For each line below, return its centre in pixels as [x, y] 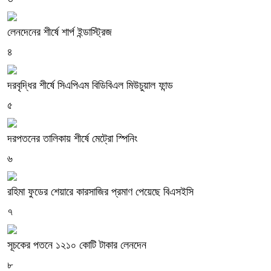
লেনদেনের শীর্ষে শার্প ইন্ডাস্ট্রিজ [60, 32]
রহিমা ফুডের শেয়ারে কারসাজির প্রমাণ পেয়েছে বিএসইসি [100, 191]
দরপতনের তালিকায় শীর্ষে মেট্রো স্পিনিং [72, 138]
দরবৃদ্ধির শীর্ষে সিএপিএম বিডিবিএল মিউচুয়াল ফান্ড [90, 85]
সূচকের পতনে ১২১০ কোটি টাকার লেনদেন [77, 245]
